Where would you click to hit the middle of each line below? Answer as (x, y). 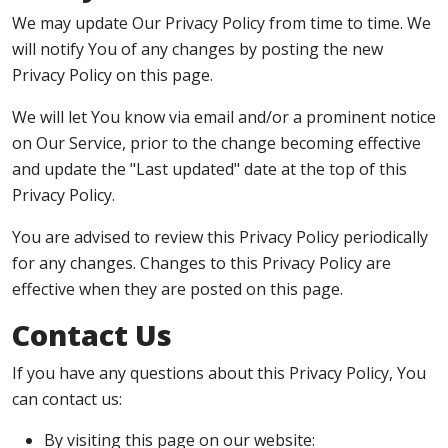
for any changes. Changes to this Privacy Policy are (201, 263)
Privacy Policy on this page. (112, 75)
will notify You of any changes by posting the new (197, 49)
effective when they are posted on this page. (177, 289)
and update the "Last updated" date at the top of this (209, 169)
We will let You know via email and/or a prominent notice (224, 117)
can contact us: (67, 399)
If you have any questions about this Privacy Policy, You (219, 373)
